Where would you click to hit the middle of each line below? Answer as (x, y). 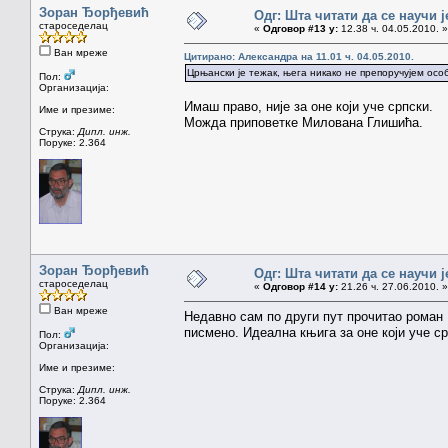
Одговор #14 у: (300, 286)
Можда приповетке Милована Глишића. (303, 122)
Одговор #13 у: (300, 28)
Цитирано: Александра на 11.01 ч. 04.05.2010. (299, 56)
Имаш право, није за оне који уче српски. (308, 106)
